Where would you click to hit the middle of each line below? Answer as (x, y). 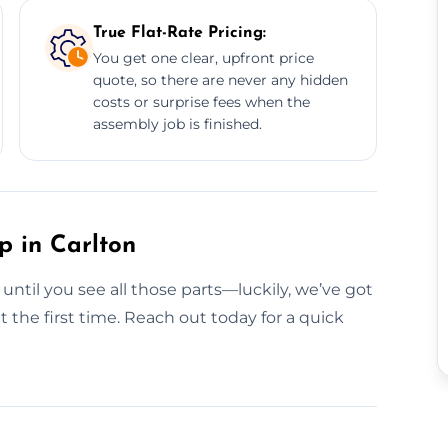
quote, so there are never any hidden (220, 79)
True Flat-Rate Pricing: (179, 32)
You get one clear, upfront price (203, 57)
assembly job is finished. (177, 123)
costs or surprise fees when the (201, 101)
